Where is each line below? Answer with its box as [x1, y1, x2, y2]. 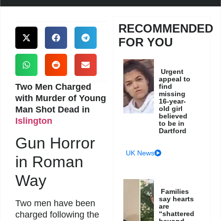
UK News [126, 148, 155, 157]
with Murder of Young [15, 93, 106, 103]
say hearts [159, 194, 194, 203]
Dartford [159, 126, 187, 135]
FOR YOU [118, 35, 173, 49]
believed [159, 111, 188, 120]
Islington [15, 115, 52, 126]
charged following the [15, 210, 99, 220]
